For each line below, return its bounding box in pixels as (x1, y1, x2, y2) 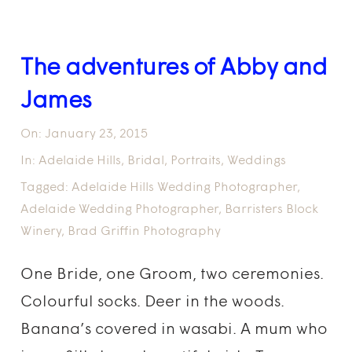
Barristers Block (225, 203, 319, 216)
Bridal (127, 155, 165, 167)
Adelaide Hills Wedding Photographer (71, 181, 298, 194)
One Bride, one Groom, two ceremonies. (20, 267, 324, 283)
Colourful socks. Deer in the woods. (20, 295, 285, 310)
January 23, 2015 (42, 128, 148, 141)
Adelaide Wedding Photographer (20, 203, 219, 216)
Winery (20, 225, 62, 238)
